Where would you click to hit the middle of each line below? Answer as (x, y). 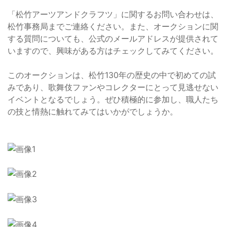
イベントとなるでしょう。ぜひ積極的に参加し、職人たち (113, 100)
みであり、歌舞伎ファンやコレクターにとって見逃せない (113, 87)
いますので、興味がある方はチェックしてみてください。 (113, 51)
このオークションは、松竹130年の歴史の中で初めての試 (112, 75)
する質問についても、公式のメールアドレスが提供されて (113, 39)
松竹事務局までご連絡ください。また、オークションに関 (113, 27)
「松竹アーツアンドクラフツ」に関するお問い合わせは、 (113, 14)
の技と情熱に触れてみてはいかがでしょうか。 (93, 112)
